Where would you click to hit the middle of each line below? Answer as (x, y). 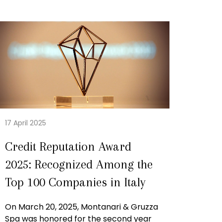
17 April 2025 (26, 123)
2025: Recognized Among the (79, 165)
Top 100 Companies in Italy (75, 182)
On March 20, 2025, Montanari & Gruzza (82, 207)
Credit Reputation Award (68, 147)
